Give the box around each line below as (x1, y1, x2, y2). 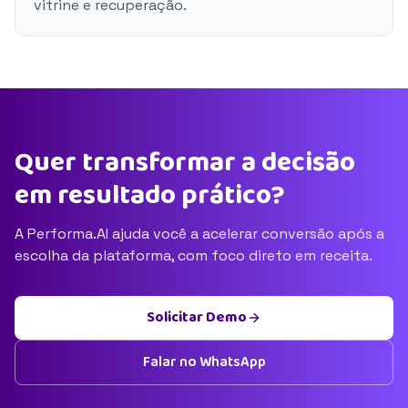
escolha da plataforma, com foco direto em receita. (15, 246, 372, 265)
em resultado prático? (15, 174, 285, 218)
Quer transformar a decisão (15, 141, 355, 185)
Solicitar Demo (147, 306, 247, 329)
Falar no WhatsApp (142, 351, 266, 373)
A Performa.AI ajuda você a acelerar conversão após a (15, 224, 384, 243)
